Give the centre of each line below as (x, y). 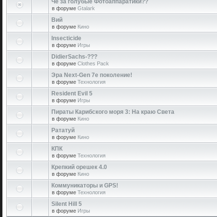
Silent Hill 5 (67, 204)
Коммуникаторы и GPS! (85, 186)
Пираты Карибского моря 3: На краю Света (113, 112)
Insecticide (66, 38)
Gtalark (86, 8)
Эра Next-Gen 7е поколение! (92, 75)
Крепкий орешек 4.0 (79, 167)
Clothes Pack (93, 63)
